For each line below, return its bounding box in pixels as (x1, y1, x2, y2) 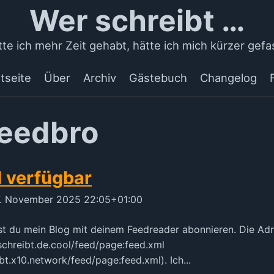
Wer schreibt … (29, 2, 245, 39)
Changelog (200, 71, 257, 84)
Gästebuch (129, 71, 187, 84)
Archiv (83, 71, 116, 84)
